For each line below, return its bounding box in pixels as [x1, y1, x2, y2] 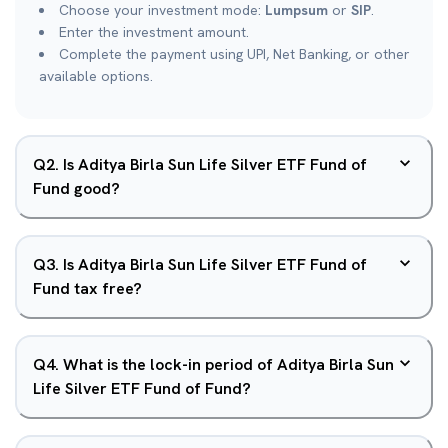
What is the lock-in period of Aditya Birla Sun [63, 354, 394, 375]
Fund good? [33, 178, 120, 199]
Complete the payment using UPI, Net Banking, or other [59, 45, 410, 63]
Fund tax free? [33, 278, 142, 299]
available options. [39, 67, 153, 85]
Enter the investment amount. [59, 23, 249, 41]
